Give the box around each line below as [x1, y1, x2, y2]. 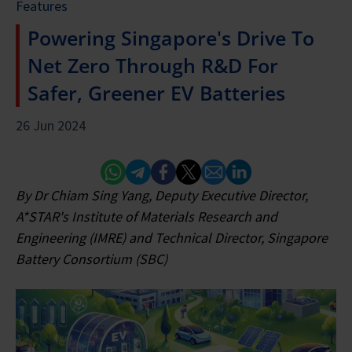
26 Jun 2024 [16, 115, 86, 134]
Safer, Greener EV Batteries [27, 79, 285, 106]
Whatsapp [100, 159, 158, 178]
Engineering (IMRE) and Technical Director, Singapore [16, 228, 328, 247]
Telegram [125, 159, 181, 178]
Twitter [175, 159, 219, 178]
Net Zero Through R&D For [27, 51, 278, 79]
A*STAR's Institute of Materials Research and [16, 207, 277, 225]
